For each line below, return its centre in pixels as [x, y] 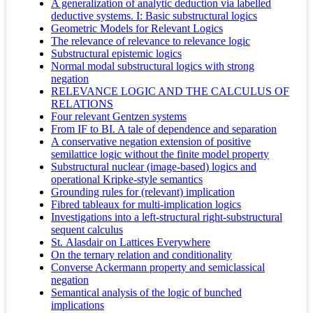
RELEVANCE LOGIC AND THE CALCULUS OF [170, 92]
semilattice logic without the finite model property [160, 154]
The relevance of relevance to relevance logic [151, 41]
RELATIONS [82, 104]
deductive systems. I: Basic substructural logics [154, 16]
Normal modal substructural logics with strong [153, 66]
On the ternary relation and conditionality [141, 255]
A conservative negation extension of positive [151, 142]
